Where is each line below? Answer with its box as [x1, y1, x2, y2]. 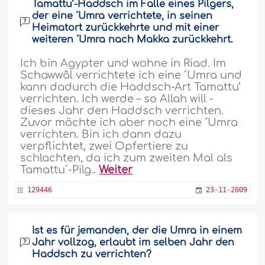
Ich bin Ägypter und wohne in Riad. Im [20, 57, 227, 69]
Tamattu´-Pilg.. [20, 164, 99, 176]
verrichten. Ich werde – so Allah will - [20, 93, 214, 105]
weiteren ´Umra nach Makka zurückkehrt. [32, 34, 233, 45]
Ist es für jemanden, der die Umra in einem [32, 225, 243, 236]
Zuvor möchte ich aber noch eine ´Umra [20, 117, 238, 128]
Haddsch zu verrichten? [32, 249, 152, 260]
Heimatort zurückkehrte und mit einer [32, 22, 219, 33]
